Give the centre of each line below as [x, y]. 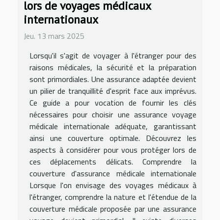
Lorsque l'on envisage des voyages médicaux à [113, 185]
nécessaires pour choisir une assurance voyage [113, 115]
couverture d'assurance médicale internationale [113, 174]
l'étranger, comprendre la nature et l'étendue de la [113, 197]
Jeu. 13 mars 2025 [54, 36]
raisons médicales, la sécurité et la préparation [113, 68]
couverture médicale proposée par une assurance [113, 209]
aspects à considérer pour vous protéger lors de [113, 150]
